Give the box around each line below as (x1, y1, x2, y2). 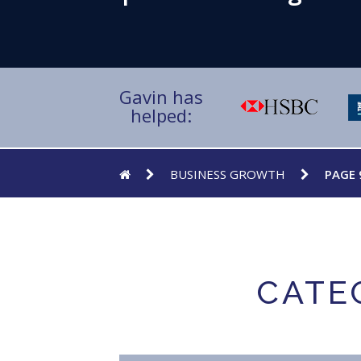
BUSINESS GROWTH (170, 166, 285, 182)
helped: (131, 103, 192, 127)
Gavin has (119, 85, 203, 109)
